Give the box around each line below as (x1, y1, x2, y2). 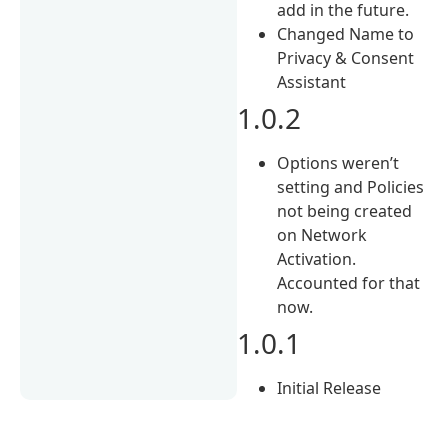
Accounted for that (277, 271, 421, 294)
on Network (277, 223, 368, 246)
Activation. (277, 247, 357, 270)
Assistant (277, 70, 347, 93)
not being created (277, 199, 413, 222)
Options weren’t (277, 151, 400, 174)
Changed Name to (277, 22, 415, 45)
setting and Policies (277, 175, 425, 198)
